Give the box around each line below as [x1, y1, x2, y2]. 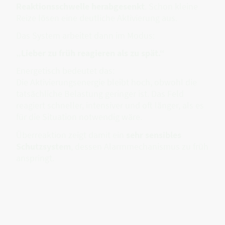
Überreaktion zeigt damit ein [16, 129, 126, 141]
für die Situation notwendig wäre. [16, 111, 142, 123]
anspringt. [16, 152, 54, 164]
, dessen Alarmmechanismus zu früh [71, 140, 208, 152]
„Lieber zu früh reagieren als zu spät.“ [16, 47, 165, 59]
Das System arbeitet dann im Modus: [16, 29, 155, 41]
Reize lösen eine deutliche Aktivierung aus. [16, 12, 177, 24]
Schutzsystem [16, 140, 71, 152]
